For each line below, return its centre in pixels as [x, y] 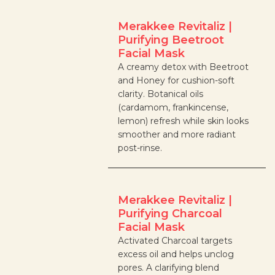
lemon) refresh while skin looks [184, 121]
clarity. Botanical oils [161, 94]
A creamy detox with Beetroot [184, 67]
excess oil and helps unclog [176, 254]
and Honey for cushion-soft [176, 81]
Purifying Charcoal [170, 214]
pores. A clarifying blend [169, 268]
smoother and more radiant [177, 135]
